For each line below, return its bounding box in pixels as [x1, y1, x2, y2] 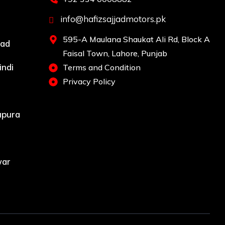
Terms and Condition [62, 62, 141, 73]
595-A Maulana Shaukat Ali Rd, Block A [62, 34, 210, 45]
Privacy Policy [62, 76, 116, 87]
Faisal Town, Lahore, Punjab [62, 48, 167, 59]
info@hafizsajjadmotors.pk [58, 14, 166, 25]
